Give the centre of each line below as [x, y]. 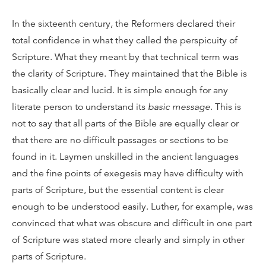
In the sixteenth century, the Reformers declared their [123, 24]
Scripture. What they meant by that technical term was [125, 57]
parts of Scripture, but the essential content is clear [118, 190]
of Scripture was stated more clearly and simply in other [128, 240]
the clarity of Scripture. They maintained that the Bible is [129, 74]
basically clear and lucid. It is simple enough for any [120, 90]
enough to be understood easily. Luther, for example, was [132, 207]
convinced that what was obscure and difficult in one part [132, 223]
